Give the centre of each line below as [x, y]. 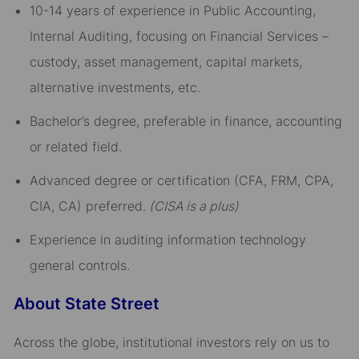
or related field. [75, 147]
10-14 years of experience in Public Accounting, [172, 11]
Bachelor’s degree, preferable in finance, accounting [186, 121]
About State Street [86, 304]
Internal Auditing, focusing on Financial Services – [179, 36]
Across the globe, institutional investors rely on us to [171, 343]
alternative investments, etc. [115, 88]
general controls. [79, 266]
